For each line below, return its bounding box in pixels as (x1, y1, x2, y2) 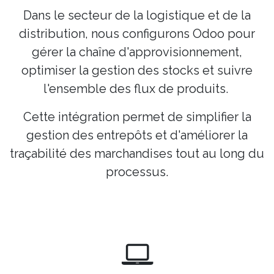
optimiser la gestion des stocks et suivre (21, 63, 253, 78)
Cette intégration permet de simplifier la (23, 109, 251, 125)
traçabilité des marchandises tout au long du (10, 146, 264, 161)
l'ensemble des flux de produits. (43, 81, 231, 97)
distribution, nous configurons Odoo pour (19, 26, 255, 42)
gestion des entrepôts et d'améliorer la (26, 128, 248, 143)
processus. (106, 165, 168, 180)
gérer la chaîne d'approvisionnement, (32, 45, 242, 60)
